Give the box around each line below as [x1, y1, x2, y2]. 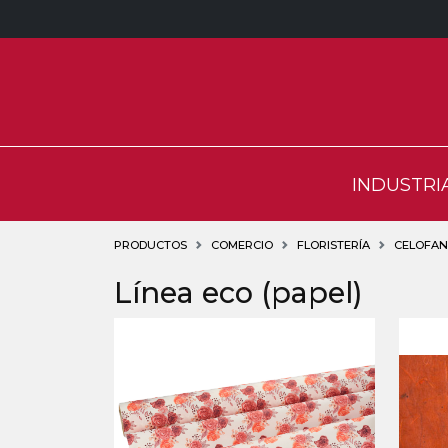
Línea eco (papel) [114, 274, 363, 310]
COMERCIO [211, 238, 273, 253]
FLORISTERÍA [297, 238, 370, 253]
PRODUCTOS [114, 238, 187, 253]
